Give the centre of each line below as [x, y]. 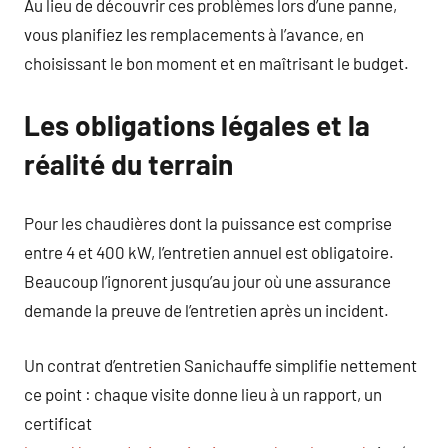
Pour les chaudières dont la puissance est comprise [208, 223]
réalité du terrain [128, 163]
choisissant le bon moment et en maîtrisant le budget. [216, 62]
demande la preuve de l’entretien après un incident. [206, 310]
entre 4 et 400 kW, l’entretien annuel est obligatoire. [209, 252]
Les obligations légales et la [197, 124]
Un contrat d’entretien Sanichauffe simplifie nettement [220, 364]
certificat [58, 422]
